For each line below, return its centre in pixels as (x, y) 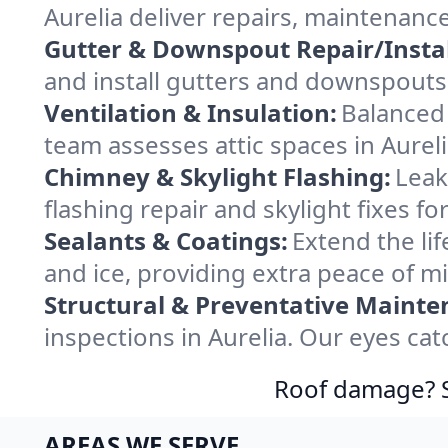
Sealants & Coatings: (166, 240)
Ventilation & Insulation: (190, 112)
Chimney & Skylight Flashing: (217, 176)
